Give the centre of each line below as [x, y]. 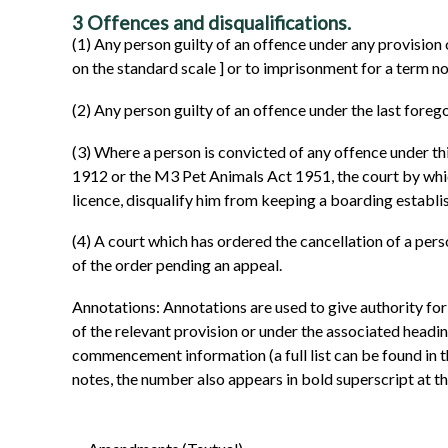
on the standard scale [145, 68]
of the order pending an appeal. [177, 265]
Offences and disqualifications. [219, 23]
